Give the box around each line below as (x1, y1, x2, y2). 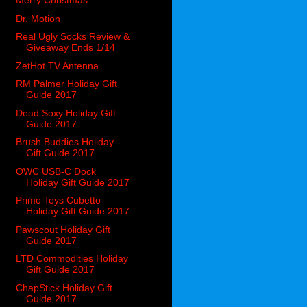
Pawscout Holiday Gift (16, 223, 111, 235)
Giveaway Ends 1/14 (26, 42, 116, 53)
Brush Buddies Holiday (16, 136, 114, 148)
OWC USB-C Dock (16, 165, 97, 177)
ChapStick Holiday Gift (16, 282, 113, 293)
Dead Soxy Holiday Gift (16, 107, 116, 119)
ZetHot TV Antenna (16, 60, 99, 71)
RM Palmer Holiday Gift (16, 78, 118, 90)
